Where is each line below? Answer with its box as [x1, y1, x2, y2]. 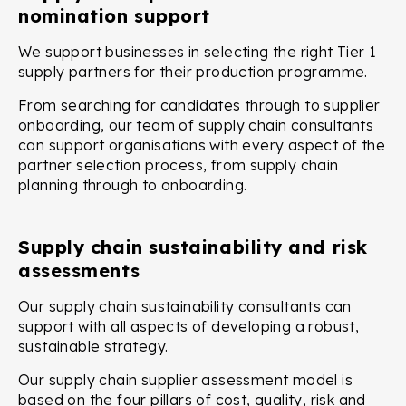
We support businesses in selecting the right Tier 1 [18, 43, 377, 62]
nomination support [18, 5, 210, 28]
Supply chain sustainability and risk [18, 236, 368, 259]
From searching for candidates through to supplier [18, 96, 381, 115]
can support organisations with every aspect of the [18, 136, 385, 155]
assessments [18, 259, 140, 283]
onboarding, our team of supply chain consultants [18, 116, 374, 135]
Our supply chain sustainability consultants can [18, 297, 352, 316]
